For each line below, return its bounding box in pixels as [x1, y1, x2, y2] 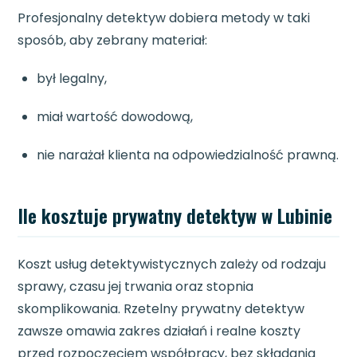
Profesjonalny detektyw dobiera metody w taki [18, 9, 311, 28]
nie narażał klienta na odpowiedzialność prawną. [37, 146, 339, 165]
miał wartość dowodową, [37, 108, 194, 127]
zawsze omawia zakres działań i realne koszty [18, 322, 301, 341]
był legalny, [37, 69, 108, 88]
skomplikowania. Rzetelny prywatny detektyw [18, 300, 305, 319]
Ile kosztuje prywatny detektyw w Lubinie [18, 201, 333, 230]
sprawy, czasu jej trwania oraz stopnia [18, 277, 254, 296]
